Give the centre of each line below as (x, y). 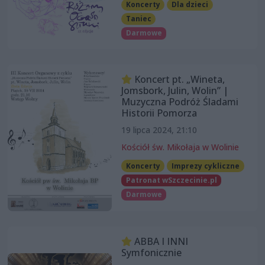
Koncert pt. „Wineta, (178, 79)
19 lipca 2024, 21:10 (159, 130)
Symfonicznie (151, 253)
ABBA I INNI (160, 242)
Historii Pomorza (159, 113)
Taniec (138, 19)
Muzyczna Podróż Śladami (180, 101)
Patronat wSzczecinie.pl (171, 180)
